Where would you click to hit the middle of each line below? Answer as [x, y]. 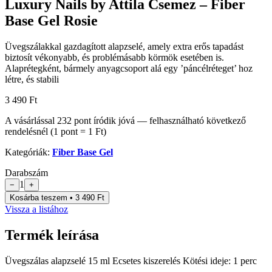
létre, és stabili [32, 79]
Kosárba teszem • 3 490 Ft [57, 198]
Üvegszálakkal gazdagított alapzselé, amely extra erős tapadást [124, 46]
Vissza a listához [36, 209]
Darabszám [26, 173]
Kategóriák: [27, 152]
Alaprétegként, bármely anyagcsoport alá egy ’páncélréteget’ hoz [129, 68]
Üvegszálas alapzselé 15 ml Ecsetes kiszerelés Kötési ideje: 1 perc [131, 260]
